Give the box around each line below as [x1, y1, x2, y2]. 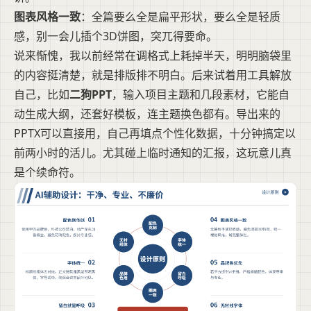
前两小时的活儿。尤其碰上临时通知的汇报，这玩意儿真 [14, 145, 292, 161]
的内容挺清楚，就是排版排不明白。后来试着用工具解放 [14, 67, 292, 83]
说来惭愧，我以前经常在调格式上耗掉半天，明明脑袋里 [14, 48, 292, 64]
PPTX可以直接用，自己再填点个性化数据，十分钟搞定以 [14, 126, 296, 142]
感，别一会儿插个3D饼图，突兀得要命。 [14, 28, 217, 44]
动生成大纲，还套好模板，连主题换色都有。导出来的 [14, 106, 280, 122]
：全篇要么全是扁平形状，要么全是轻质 [81, 9, 280, 25]
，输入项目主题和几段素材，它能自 [112, 87, 289, 103]
